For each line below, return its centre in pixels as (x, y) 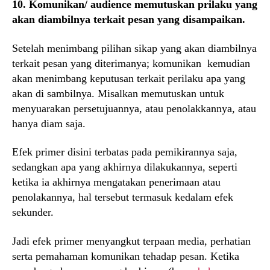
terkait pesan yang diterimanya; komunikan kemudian (131, 63)
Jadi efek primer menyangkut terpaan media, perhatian (131, 241)
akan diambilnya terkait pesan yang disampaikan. (129, 20)
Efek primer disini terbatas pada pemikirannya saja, (125, 152)
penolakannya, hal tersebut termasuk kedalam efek (123, 197)
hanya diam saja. (49, 123)
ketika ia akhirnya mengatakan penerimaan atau (116, 182)
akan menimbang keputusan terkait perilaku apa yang (129, 78)
